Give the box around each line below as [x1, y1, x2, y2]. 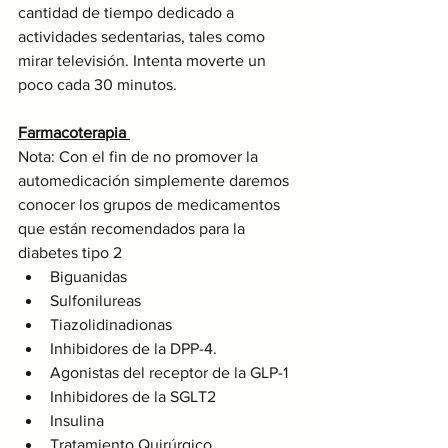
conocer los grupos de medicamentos [18, 195, 284, 213]
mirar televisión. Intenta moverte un [18, 51, 270, 69]
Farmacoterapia [18, 123, 130, 141]
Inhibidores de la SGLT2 [50, 387, 216, 405]
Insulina [50, 411, 104, 429]
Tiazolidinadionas [50, 315, 172, 333]
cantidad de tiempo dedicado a [18, 3, 238, 21]
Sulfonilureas [50, 291, 141, 309]
